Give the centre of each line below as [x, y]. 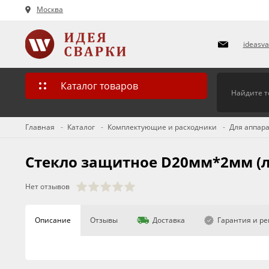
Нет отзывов [47, 186]
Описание [53, 220]
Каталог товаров [99, 86]
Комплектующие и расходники [162, 127]
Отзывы [104, 220]
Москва [50, 9]
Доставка [169, 220]
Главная [40, 127]
